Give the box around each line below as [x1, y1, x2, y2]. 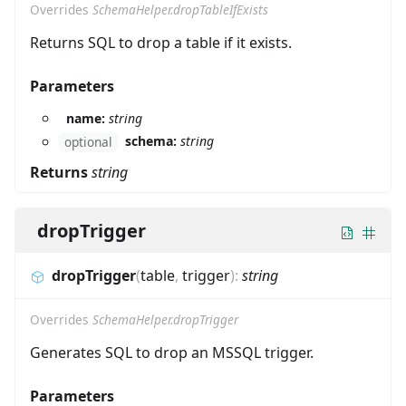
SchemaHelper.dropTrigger [92, 311, 238, 329]
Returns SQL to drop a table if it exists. [30, 32, 292, 53]
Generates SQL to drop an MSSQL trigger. [30, 343, 314, 363]
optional [64, 133, 112, 151]
